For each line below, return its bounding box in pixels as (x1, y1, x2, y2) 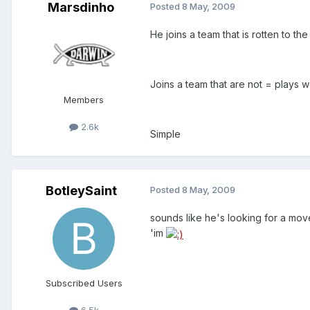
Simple (150, 128, 181, 140)
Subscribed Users (45, 277, 122, 289)
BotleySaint (45, 183, 117, 199)
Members (64, 94, 104, 106)
